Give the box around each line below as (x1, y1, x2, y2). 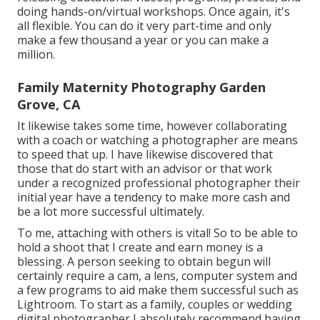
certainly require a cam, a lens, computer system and (17, 268, 297, 284)
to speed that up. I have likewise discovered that (17, 146, 273, 163)
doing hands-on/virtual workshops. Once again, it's (17, 4, 290, 20)
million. (17, 46, 55, 63)
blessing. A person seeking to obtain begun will (17, 254, 271, 270)
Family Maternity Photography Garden (17, 79, 266, 96)
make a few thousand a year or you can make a (17, 32, 269, 49)
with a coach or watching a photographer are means (17, 132, 298, 149)
